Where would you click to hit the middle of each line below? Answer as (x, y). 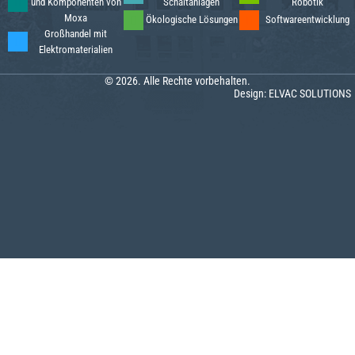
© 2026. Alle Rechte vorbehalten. (177, 80)
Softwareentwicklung (307, 20)
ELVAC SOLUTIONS (310, 93)
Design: (251, 93)
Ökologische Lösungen (191, 20)
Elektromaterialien (76, 49)
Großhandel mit (76, 33)
